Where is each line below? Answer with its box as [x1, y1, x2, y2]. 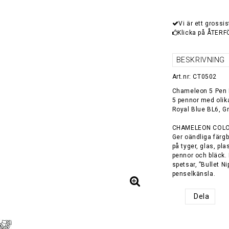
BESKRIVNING [176, 56, 225, 64]
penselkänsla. [172, 170, 216, 177]
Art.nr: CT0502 [172, 73, 217, 80]
